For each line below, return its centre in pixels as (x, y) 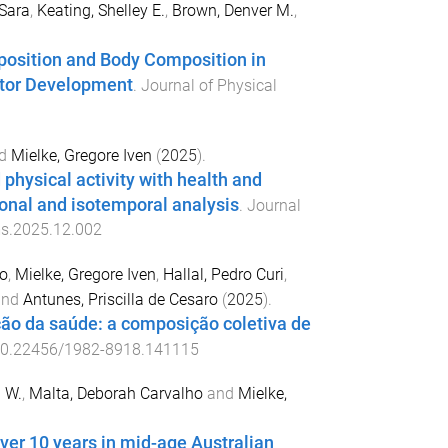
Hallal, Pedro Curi (223, 274)
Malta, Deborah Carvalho (115, 394)
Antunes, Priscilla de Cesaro (120, 299)
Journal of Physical (208, 85)
